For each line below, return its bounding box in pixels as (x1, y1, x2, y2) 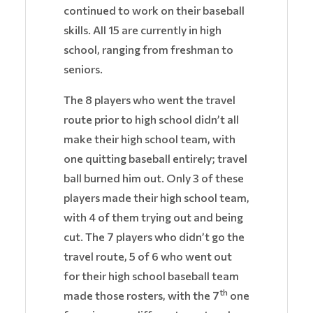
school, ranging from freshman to (64, 43, 233, 57)
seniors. (64, 62, 103, 76)
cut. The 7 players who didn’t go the (64, 230, 245, 244)
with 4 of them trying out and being (64, 210, 243, 224)
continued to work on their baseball (64, 3, 245, 17)
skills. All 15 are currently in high (64, 23, 221, 37)
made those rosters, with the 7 (64, 289, 219, 303)
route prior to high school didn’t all (64, 112, 239, 126)
